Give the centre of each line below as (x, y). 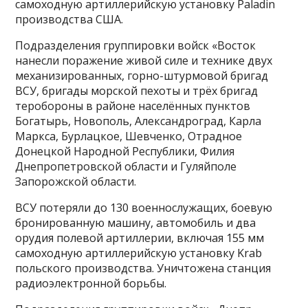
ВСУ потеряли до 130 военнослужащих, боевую (144, 208)
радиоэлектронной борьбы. (91, 284)
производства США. (69, 20)
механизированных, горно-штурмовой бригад (142, 76)
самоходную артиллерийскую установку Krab (139, 253)
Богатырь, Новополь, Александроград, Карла (139, 121)
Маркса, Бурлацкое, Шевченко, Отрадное (129, 136)
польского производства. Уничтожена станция (143, 268)
